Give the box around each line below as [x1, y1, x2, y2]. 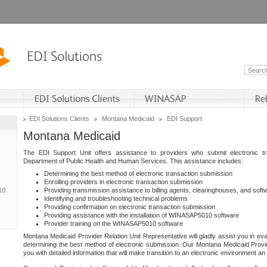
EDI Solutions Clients [29, 115, 89, 122]
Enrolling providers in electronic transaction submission [44, 178, 203, 185]
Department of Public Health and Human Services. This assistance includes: [23, 157, 243, 164]
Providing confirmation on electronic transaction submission [44, 203, 215, 210]
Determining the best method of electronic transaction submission [44, 170, 232, 177]
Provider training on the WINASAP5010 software [44, 220, 183, 227]
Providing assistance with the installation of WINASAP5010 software [44, 212, 239, 219]
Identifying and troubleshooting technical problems [44, 195, 188, 202]
